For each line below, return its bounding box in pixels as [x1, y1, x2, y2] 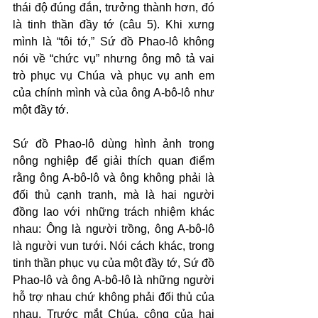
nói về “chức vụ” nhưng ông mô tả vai [13, 53, 214, 65]
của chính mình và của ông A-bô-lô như [13, 87, 214, 99]
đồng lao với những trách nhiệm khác [13, 206, 214, 218]
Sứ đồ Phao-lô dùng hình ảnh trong [13, 138, 214, 150]
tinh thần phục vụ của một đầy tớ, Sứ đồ [13, 257, 214, 269]
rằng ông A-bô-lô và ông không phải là [13, 172, 214, 184]
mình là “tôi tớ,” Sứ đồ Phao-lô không [13, 35, 214, 48]
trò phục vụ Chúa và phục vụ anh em [13, 70, 214, 82]
